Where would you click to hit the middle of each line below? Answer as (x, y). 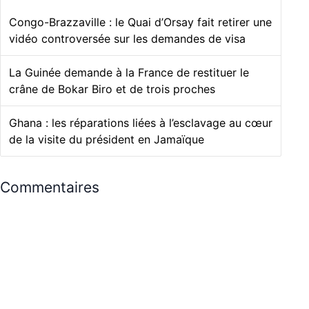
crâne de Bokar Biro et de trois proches (112, 89)
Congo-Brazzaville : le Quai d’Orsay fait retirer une (140, 22)
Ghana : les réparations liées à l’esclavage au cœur (141, 123)
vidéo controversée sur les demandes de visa (127, 39)
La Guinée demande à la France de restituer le (129, 73)
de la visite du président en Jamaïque (107, 140)
